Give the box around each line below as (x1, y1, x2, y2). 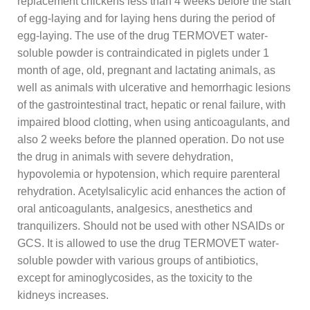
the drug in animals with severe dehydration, (17, 150, 233, 163)
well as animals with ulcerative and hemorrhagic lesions (17, 81, 291, 93)
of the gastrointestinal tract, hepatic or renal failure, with (17, 98, 286, 111)
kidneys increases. (17, 289, 109, 301)
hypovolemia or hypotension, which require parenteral (17, 167, 280, 180)
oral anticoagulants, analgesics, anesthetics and (17, 202, 253, 215)
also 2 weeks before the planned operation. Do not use (17, 133, 284, 145)
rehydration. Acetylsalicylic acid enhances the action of (17, 185, 285, 197)
